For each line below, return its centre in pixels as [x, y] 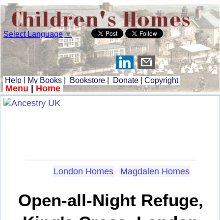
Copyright [161, 80]
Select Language [33, 34]
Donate [126, 80]
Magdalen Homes [155, 171]
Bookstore [87, 80]
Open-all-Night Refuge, [110, 200]
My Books [45, 80]
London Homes [83, 171]
